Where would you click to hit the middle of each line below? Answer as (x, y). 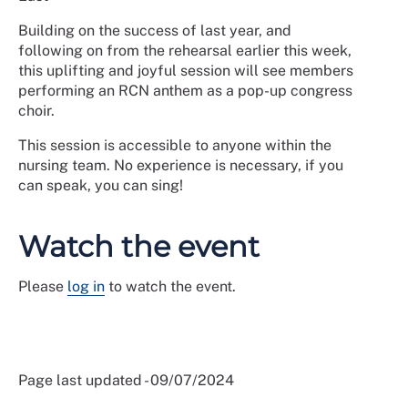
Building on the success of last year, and (155, 31)
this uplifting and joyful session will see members (186, 71)
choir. (36, 111)
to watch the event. (170, 286)
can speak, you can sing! (101, 185)
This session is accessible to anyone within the (175, 145)
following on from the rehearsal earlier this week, (185, 51)
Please (43, 286)
